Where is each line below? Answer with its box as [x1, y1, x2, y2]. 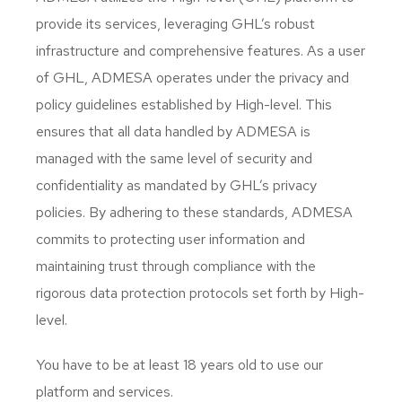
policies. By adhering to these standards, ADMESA [36, 203, 353, 222]
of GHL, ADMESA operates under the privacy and [36, 68, 349, 87]
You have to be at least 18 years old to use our [36, 355, 323, 374]
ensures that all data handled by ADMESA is [36, 122, 310, 141]
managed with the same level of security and [36, 149, 312, 168]
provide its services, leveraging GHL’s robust [36, 14, 315, 33]
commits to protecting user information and [36, 230, 305, 249]
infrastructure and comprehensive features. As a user [36, 41, 365, 60]
